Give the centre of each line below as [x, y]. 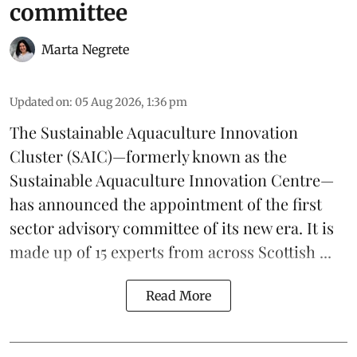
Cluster [36, 156]
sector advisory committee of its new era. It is [172, 228]
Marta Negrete [85, 50]
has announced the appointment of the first [166, 204]
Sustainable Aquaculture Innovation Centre [165, 180]
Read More [178, 296]
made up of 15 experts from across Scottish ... [171, 252]
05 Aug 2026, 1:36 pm [131, 102]
